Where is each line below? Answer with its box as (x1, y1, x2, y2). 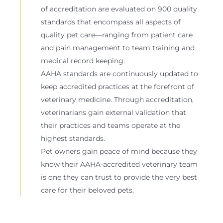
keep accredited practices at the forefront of (41, 82, 194, 92)
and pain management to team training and (41, 43, 195, 53)
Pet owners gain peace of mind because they (41, 147, 197, 156)
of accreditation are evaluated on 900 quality (41, 4, 197, 14)
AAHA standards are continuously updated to (41, 69, 198, 79)
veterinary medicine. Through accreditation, (41, 95, 194, 105)
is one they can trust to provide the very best (41, 173, 197, 182)
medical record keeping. (41, 56, 125, 66)
